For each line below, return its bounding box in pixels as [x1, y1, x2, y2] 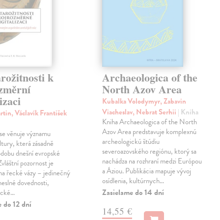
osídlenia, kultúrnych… [102, 175, 165, 187]
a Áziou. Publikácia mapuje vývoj [102, 165, 192, 177]
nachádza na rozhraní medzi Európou [102, 156, 202, 167]
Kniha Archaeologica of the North [102, 116, 197, 128]
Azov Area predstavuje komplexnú [102, 126, 197, 137]
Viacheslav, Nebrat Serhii [102, 107, 178, 118]
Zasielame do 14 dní [102, 187, 165, 199]
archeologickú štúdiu [102, 136, 160, 147]
